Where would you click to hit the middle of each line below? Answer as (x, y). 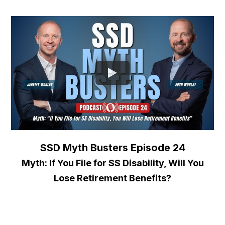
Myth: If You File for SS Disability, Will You (113, 163)
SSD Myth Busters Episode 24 (113, 147)
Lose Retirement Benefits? (113, 178)
